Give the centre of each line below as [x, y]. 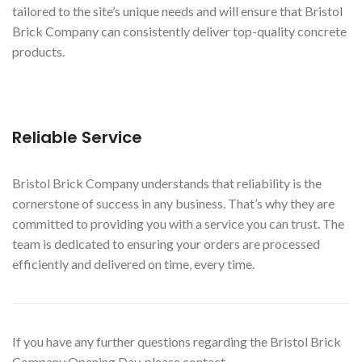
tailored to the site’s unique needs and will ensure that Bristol [177, 11]
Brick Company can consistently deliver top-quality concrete [179, 31]
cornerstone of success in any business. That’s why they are [173, 203]
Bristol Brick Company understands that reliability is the [167, 183]
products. [38, 51]
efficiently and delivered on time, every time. [133, 263]
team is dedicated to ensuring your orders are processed [166, 243]
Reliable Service [77, 137]
